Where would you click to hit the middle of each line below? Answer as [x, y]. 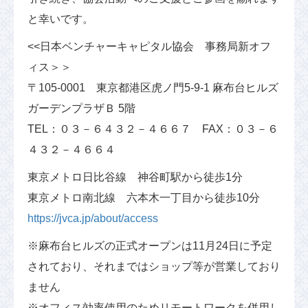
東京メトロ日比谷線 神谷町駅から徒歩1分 [135, 177]
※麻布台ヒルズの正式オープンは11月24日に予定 [150, 246]
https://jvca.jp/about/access [93, 218]
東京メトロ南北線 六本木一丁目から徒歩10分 [144, 198]
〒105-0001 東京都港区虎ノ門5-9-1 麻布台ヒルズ [153, 88]
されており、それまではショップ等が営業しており [154, 266]
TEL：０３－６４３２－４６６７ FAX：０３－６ [153, 129]
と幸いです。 [60, 19]
